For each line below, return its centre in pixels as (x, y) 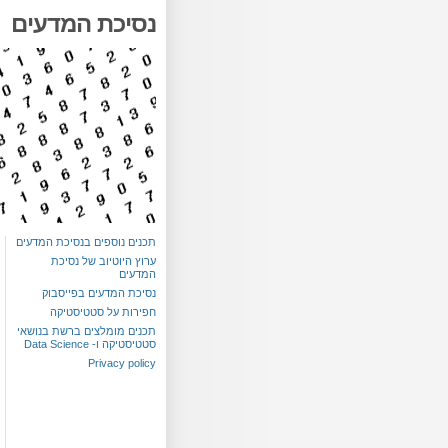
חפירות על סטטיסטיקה (103, 312)
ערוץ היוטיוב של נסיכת (103, 261)
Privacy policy (122, 363)
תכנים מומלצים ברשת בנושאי (86, 331)
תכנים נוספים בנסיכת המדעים (86, 242)
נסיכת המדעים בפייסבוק (99, 293)
